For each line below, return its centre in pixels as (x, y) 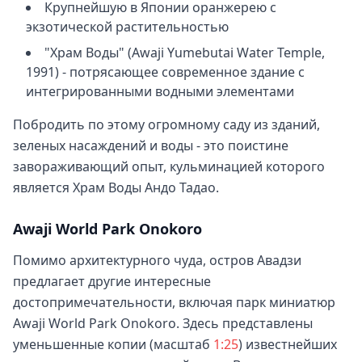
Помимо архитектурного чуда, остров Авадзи (157, 260)
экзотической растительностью (127, 27)
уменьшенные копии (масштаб (113, 344)
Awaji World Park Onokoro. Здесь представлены (163, 323)
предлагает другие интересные (112, 281)
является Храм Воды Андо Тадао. (116, 187)
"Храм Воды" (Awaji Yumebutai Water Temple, (185, 53)
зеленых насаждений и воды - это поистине (151, 145)
